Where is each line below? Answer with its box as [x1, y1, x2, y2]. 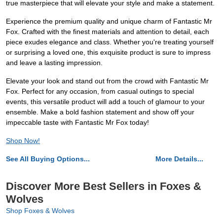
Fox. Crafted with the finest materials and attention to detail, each [6, 28, 209, 36]
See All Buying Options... [6, 155, 90, 163]
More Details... [155, 155, 203, 163]
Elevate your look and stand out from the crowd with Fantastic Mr [6, 77, 209, 85]
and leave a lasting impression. [6, 59, 103, 67]
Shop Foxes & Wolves [6, 207, 74, 215]
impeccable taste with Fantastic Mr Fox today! [6, 118, 149, 127]
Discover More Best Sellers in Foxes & [6, 180, 201, 193]
